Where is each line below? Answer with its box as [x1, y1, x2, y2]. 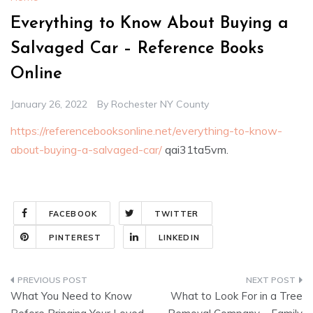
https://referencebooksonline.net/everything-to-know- [10, 124, 282, 138]
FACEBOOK [49, 209, 97, 219]
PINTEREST [49, 233, 101, 243]
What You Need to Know [10, 289, 132, 303]
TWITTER [154, 209, 199, 219]
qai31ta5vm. [162, 143, 228, 157]
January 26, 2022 [10, 98, 87, 111]
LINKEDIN [158, 233, 200, 243]
